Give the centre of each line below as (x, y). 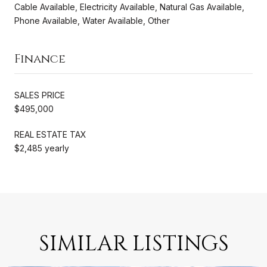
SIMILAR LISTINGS (133, 243)
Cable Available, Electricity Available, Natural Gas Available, (129, 7)
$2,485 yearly (42, 148)
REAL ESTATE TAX (50, 134)
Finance (40, 58)
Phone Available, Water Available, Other (92, 20)
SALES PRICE (40, 95)
